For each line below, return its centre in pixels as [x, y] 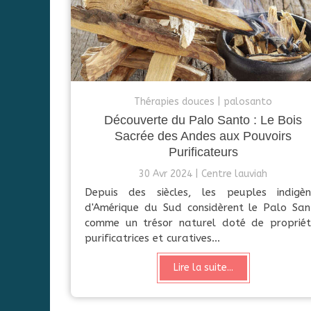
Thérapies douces [174, 102]
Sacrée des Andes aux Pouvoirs [203, 136]
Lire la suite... [203, 268]
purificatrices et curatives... [152, 238]
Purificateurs [203, 152]
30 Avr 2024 [166, 174]
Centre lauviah [234, 174]
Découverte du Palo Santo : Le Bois [203, 120]
